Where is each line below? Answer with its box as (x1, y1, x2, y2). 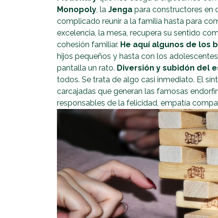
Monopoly (57, 4, 96, 14)
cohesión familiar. (57, 39, 120, 49)
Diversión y (117, 63, 161, 73)
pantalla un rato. (57, 63, 117, 73)
